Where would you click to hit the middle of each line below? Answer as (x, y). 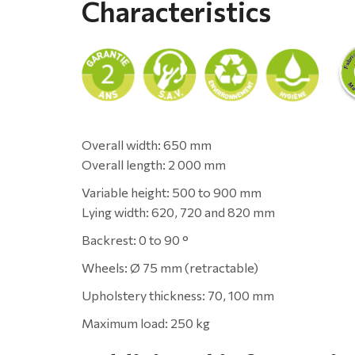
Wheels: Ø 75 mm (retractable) (170, 267)
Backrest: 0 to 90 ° (135, 239)
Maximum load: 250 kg (146, 323)
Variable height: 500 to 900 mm (172, 192)
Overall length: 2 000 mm (154, 164)
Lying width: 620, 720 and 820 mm (178, 212)
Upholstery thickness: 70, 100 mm (178, 295)
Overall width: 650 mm (147, 144)
